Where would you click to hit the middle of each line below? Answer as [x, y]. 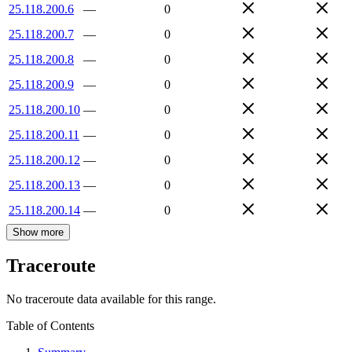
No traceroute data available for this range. [111, 299]
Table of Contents [50, 326]
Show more [38, 232]
